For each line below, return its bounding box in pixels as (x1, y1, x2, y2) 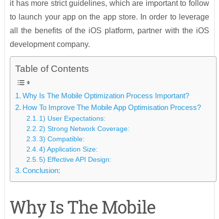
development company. (9, 40, 90, 49)
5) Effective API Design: (39, 156, 112, 164)
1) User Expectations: (39, 115, 106, 123)
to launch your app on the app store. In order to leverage (9, 13, 210, 22)
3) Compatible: (39, 135, 85, 143)
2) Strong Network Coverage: (39, 125, 130, 133)
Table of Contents (15, 64, 89, 74)
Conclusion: (22, 166, 60, 175)
